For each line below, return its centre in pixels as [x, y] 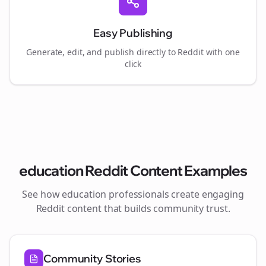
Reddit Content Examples [165, 170]
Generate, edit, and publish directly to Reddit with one [133, 52]
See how [42, 194]
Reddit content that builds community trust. [133, 208]
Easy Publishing [133, 33]
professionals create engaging [175, 194]
